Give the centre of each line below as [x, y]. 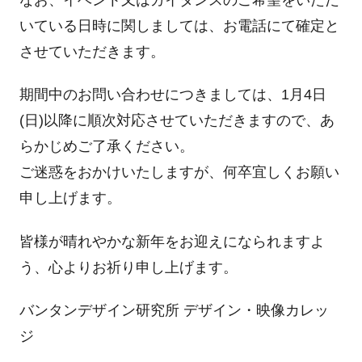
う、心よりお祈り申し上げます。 [128, 267]
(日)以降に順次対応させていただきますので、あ [177, 121]
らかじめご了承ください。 [106, 147]
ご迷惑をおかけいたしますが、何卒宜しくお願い [179, 173]
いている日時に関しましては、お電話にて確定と [179, 25]
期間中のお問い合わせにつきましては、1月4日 [173, 95]
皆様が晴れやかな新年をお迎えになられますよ [172, 241]
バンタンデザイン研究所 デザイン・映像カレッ [174, 311]
